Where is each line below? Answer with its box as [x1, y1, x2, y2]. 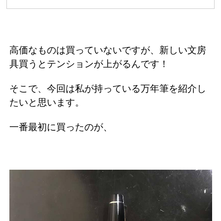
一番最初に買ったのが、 [9, 121, 112, 132]
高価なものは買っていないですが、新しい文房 [9, 44, 206, 55]
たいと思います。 [9, 97, 84, 108]
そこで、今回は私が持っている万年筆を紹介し [9, 83, 206, 94]
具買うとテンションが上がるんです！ [9, 58, 169, 69]
